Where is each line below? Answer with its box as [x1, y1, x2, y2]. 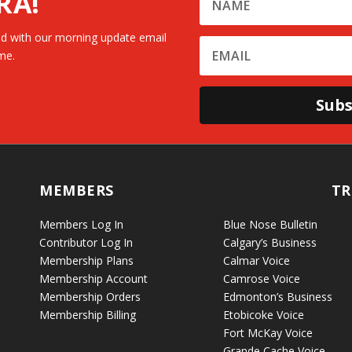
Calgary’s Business [222, 235, 317, 251]
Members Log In [39, 217, 124, 233]
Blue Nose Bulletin [222, 217, 317, 233]
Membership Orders [39, 289, 141, 305]
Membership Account [39, 271, 148, 287]
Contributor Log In [39, 235, 134, 251]
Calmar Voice [222, 253, 290, 269]
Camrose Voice [222, 271, 300, 287]
